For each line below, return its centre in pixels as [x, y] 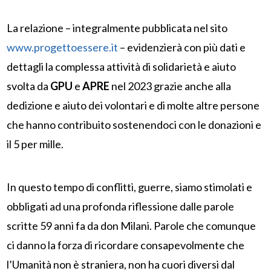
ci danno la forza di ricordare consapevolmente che [126, 245]
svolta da [29, 86]
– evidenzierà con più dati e [182, 47]
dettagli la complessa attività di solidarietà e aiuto [122, 67]
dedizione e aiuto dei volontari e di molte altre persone [133, 106]
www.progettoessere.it [63, 47]
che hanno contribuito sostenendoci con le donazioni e [134, 125]
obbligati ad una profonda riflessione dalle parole [121, 207]
